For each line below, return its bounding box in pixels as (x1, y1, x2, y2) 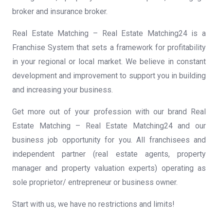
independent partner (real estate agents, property (12, 149, 206, 159)
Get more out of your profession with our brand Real (12, 107, 206, 116)
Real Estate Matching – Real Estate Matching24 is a (12, 29, 206, 38)
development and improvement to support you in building (12, 71, 206, 80)
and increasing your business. (12, 85, 113, 94)
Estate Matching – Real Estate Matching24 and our (12, 121, 206, 130)
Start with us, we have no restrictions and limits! (12, 200, 175, 209)
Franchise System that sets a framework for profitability (12, 43, 206, 52)
